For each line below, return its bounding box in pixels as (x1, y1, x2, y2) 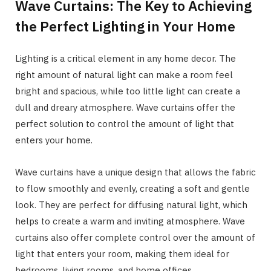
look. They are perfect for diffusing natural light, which (15, 198, 247, 211)
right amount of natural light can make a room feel (15, 68, 233, 80)
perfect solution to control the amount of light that (15, 117, 234, 129)
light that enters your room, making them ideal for (15, 247, 229, 260)
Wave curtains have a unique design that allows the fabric (15, 166, 256, 178)
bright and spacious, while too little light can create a (15, 85, 240, 97)
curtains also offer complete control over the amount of (15, 231, 255, 243)
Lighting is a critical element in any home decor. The (15, 52, 236, 64)
